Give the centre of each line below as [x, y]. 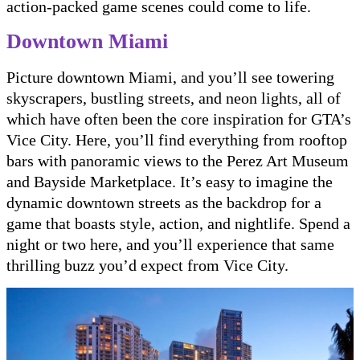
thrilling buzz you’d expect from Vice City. [147, 266]
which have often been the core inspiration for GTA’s [179, 119]
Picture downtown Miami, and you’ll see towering [170, 78]
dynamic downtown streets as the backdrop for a [164, 203]
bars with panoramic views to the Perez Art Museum [178, 161]
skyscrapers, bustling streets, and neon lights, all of [174, 98]
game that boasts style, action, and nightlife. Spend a [178, 224]
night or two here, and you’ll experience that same [170, 245]
